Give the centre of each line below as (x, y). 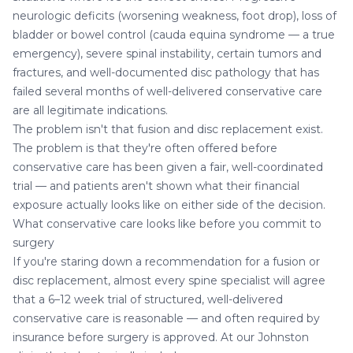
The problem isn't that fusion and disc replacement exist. (168, 129)
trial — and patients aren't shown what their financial (156, 186)
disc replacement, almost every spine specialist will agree (169, 280)
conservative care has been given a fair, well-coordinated (168, 167)
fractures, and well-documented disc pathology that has (166, 72)
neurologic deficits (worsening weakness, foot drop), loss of (175, 15)
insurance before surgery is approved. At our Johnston (161, 337)
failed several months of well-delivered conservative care (167, 91)
